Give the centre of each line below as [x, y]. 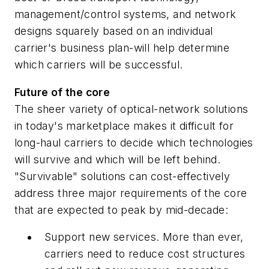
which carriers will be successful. [99, 64]
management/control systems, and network [125, 14]
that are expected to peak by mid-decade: [121, 210]
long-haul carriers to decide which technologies [134, 142]
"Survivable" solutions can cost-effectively [122, 176]
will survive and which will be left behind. [118, 159]
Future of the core [62, 92]
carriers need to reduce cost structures [145, 254]
